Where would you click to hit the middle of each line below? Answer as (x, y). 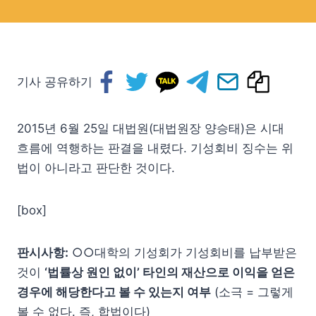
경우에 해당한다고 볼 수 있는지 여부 (114, 292)
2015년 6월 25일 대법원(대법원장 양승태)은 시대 (151, 128)
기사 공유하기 (55, 82)
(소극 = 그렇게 (252, 292)
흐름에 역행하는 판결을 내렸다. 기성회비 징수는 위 (155, 148)
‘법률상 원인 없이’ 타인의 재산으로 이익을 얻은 (170, 272)
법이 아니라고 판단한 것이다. (96, 168)
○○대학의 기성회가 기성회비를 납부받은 (183, 253)
